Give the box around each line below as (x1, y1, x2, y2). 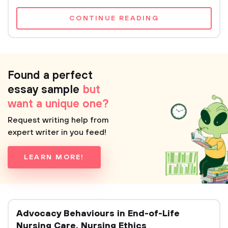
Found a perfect (8, 69, 93, 82)
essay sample (8, 83, 82, 97)
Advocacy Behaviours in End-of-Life (16, 208, 180, 219)
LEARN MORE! (24, 153, 84, 162)
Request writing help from (8, 115, 109, 125)
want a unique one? (8, 97, 109, 111)
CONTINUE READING (69, 14, 159, 23)
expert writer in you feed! (8, 127, 106, 137)
